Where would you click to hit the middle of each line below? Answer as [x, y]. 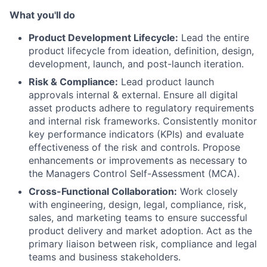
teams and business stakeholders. [105, 257]
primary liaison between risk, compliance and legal [143, 244]
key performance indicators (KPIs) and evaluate [136, 134]
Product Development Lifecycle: [103, 38]
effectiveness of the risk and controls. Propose [134, 147]
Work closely [207, 191]
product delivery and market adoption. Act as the [140, 231]
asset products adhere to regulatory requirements [141, 108]
